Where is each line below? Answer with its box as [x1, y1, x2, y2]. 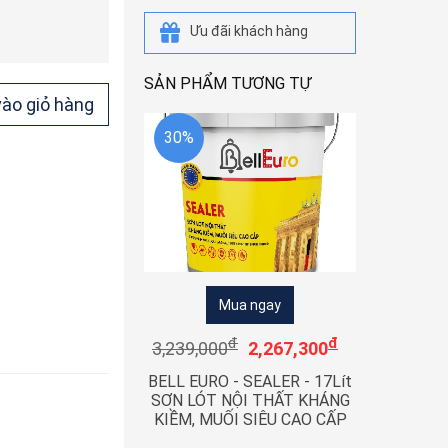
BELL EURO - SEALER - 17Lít [148, 372, 352, 392]
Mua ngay [219, 297, 281, 313]
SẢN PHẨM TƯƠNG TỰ [144, 74, 311, 93]
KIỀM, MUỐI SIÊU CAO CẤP [153, 410, 347, 430]
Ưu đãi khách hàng [190, 23, 308, 39]
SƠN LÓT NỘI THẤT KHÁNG [150, 391, 350, 411]
